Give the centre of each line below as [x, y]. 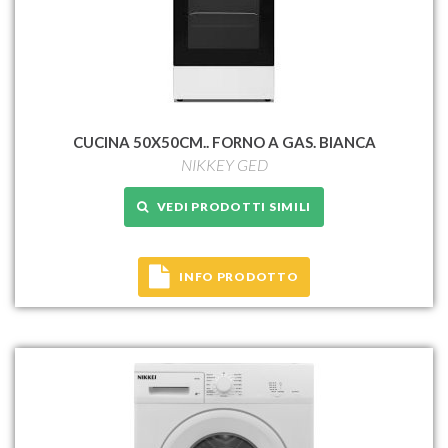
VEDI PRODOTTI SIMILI [230, 206]
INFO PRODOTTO [239, 276]
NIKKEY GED [224, 164]
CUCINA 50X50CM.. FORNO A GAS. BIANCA [224, 141]
